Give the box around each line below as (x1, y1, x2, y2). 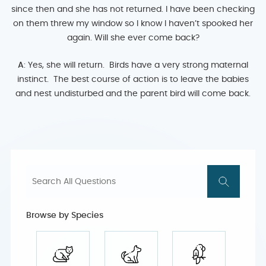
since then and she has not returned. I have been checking (11, 5, 255, 14)
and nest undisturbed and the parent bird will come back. (15, 90, 251, 98)
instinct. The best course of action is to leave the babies (17, 75, 249, 84)
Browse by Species (26, 211, 103, 220)
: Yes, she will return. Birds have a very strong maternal (24, 61, 248, 69)
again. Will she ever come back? (66, 34, 199, 42)
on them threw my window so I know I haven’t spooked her (13, 20, 253, 28)
